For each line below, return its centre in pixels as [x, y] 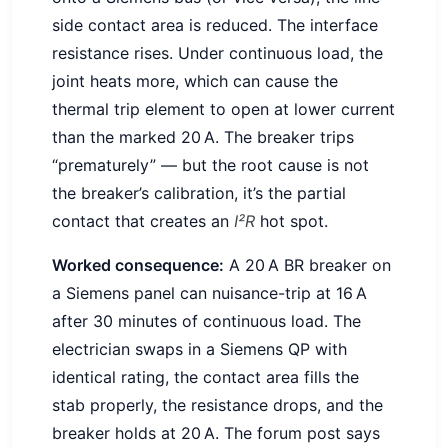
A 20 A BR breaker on [307, 265]
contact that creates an [143, 221]
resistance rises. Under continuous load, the [217, 53]
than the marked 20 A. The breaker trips [203, 137]
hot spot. [291, 221]
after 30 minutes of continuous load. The [206, 321]
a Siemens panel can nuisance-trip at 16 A [209, 293]
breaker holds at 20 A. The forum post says [216, 433]
